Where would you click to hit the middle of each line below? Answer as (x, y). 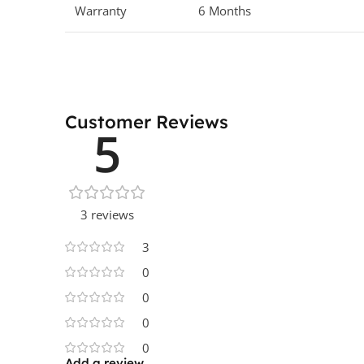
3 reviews (107, 214)
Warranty (101, 10)
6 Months (225, 10)
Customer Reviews (147, 121)
